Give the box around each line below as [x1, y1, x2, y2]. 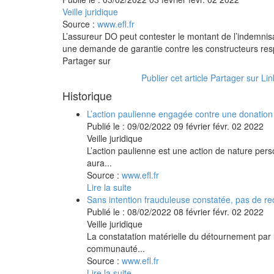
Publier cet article [141, 71, 208, 84]
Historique [62, 87, 112, 103]
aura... [87, 156, 112, 169]
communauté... [87, 242, 145, 254]
